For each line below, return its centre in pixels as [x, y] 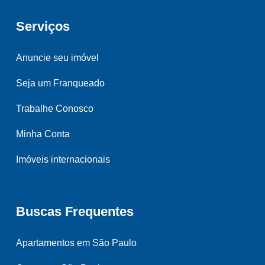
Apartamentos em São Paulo [76, 243]
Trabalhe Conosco [55, 108]
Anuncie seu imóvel [57, 57]
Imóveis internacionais [63, 159]
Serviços [43, 26]
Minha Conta [43, 134]
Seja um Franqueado [60, 83]
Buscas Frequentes [75, 211]
